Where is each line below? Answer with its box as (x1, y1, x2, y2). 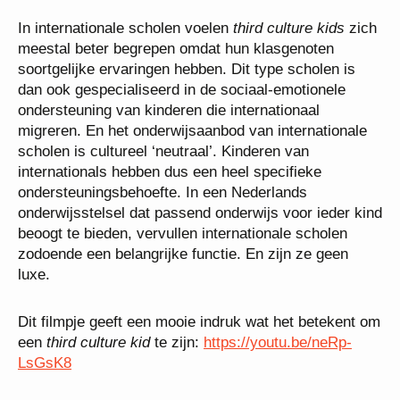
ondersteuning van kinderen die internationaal (18, 101, 320, 119)
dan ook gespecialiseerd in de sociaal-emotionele (18, 80, 346, 98)
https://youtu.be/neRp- (204, 333, 352, 351)
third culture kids (233, 19, 345, 37)
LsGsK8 (18, 354, 71, 371)
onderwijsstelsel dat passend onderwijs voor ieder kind (18, 204, 382, 221)
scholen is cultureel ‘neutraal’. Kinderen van (18, 142, 309, 160)
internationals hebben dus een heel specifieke (18, 162, 321, 180)
